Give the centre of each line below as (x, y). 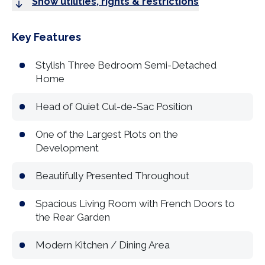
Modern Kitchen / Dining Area (103, 245)
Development (67, 148)
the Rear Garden (73, 217)
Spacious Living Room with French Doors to (135, 203)
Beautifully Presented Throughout (112, 176)
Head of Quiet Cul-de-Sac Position (114, 106)
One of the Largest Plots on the (107, 134)
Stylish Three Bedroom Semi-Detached (126, 65)
